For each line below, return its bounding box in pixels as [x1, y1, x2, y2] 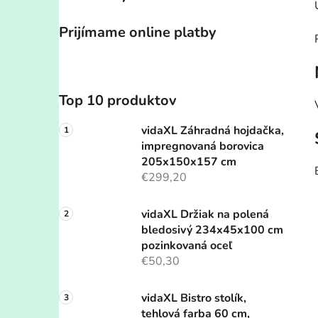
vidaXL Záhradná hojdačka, [141, 123, 284, 139]
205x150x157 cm [141, 154, 236, 170]
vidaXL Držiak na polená [141, 207, 269, 223]
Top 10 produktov [59, 91, 177, 111]
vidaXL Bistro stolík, [141, 290, 246, 307]
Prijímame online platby [59, 23, 216, 43]
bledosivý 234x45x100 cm [141, 222, 283, 238]
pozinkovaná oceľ [141, 238, 232, 254]
